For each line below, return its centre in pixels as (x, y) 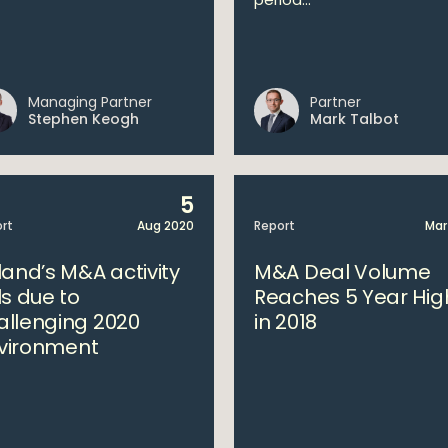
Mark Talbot (354, 119)
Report (274, 225)
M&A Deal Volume (342, 272)
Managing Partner (89, 102)
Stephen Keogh (83, 119)
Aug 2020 (165, 225)
